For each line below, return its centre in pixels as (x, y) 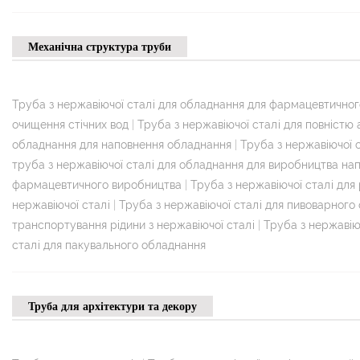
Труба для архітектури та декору (112, 306)
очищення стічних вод (70, 124)
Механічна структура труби (100, 46)
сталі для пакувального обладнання (109, 245)
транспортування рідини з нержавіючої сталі (133, 225)
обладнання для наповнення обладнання (122, 144)
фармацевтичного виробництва (97, 184)
